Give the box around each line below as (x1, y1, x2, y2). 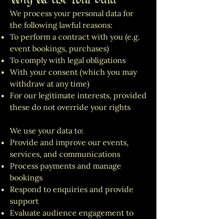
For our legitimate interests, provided (10, 90, 147, 100)
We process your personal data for (10, 8, 133, 18)
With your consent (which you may (10, 67, 137, 77)
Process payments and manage (10, 161, 121, 171)
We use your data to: (10, 126, 84, 135)
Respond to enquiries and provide (10, 184, 133, 194)
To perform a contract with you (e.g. (10, 32, 140, 42)
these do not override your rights (10, 102, 131, 112)
